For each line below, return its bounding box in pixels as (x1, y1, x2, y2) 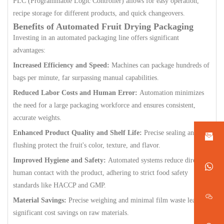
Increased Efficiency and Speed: (13, 61, 109, 69)
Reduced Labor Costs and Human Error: (13, 89, 137, 96)
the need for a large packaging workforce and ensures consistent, (13, 101, 195, 109)
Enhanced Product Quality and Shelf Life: (13, 129, 142, 136)
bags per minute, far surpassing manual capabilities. (13, 74, 159, 81)
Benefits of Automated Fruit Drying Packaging (13, 21, 193, 31)
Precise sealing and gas (142, 129, 208, 136)
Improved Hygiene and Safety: (13, 156, 106, 164)
